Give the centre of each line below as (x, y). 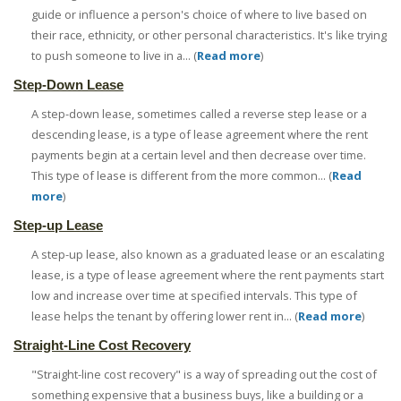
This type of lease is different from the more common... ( (182, 176)
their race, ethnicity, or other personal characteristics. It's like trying (209, 35)
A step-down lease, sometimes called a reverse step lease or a (199, 114)
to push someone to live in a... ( (114, 56)
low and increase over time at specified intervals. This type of (194, 296)
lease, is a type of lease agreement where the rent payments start (208, 275)
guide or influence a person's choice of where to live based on (199, 15)
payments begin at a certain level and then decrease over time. (199, 155)
